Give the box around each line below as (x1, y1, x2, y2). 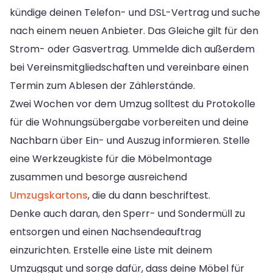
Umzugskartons (10, 188, 88, 202)
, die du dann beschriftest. (88, 188, 210, 202)
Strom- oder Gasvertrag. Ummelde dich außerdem (10, 41, 255, 56)
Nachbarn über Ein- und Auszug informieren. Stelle (10, 133, 250, 147)
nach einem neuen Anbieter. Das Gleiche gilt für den (10, 23, 258, 38)
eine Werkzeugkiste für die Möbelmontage (10, 151, 212, 166)
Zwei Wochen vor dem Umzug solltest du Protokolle (10, 96, 255, 111)
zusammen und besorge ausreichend (10, 169, 187, 184)
